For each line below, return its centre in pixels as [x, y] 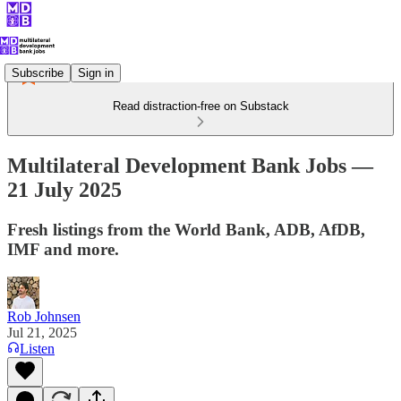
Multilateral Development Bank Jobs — [190, 165]
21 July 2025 [64, 189]
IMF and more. [63, 249]
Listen [37, 348]
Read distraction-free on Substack [200, 106]
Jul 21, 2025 [42, 332]
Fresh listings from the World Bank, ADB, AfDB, [186, 229]
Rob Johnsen [44, 316]
